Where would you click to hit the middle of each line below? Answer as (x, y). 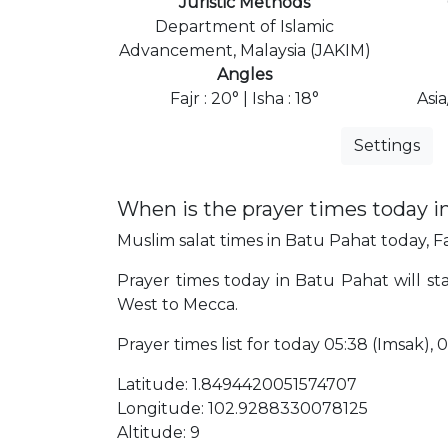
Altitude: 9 (158, 432)
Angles (244, 74)
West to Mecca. (177, 304)
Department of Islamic (244, 26)
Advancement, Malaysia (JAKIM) (244, 50)
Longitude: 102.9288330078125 (242, 408)
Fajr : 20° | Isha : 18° (244, 98)
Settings (387, 145)
